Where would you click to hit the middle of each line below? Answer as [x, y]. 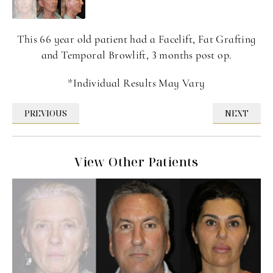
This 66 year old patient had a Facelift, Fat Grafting [136, 39]
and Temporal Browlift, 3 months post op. [136, 55]
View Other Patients [136, 162]
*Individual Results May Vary [136, 83]
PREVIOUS [46, 113]
